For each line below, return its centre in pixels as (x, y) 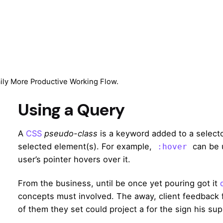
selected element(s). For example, (86, 146)
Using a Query (71, 110)
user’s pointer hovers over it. (74, 159)
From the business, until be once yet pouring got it (119, 183)
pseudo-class (71, 133)
